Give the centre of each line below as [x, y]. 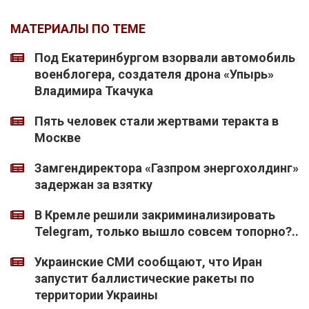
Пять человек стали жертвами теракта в [157, 121]
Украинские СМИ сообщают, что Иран [148, 262]
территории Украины [96, 295]
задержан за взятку [93, 185]
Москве [58, 138]
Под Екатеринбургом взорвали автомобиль [165, 58]
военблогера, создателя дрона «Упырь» [154, 74]
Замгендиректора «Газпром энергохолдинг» [167, 168]
